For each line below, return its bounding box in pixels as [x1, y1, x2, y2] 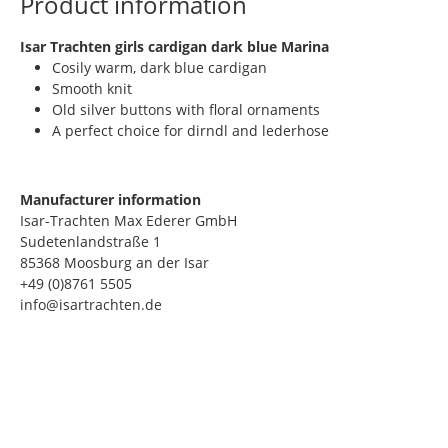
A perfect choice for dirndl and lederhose [52, 121, 333, 140]
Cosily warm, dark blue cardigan [52, 58, 271, 77]
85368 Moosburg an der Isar [20, 253, 209, 272]
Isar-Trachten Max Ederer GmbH [20, 211, 237, 230]
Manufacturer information [20, 190, 201, 209]
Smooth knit [52, 79, 136, 98]
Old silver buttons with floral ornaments [52, 100, 324, 119]
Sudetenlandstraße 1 [20, 232, 161, 251]
